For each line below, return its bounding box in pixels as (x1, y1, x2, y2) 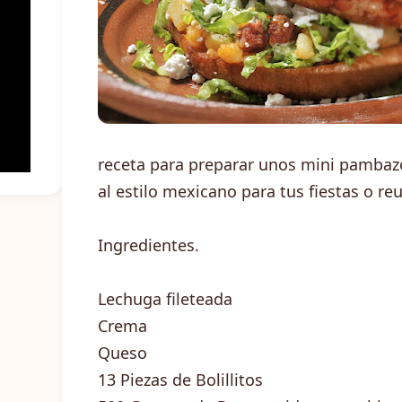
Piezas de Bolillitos (120, 369, 263, 390)
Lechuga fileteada (98, 288, 232, 310)
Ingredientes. (98, 234, 199, 256)
